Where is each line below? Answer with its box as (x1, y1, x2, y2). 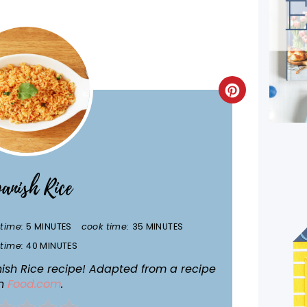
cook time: (81, 220, 130, 232)
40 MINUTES (26, 239, 78, 251)
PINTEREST (231, 112, 304, 132)
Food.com (7, 275, 61, 292)
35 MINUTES (132, 220, 184, 232)
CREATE (231, 84, 284, 105)
